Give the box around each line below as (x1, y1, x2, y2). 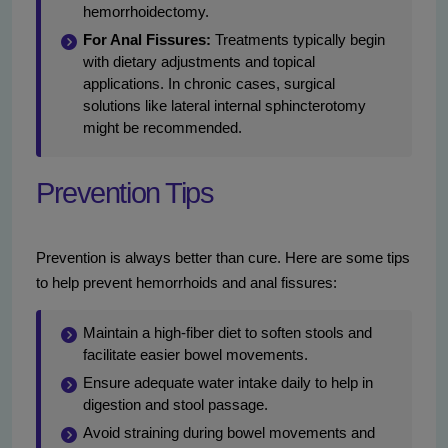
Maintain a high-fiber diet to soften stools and (83, 324, 372, 342)
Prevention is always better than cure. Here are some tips (36, 249, 410, 267)
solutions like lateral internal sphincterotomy (83, 97, 366, 115)
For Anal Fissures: (83, 31, 211, 49)
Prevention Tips (36, 177, 214, 210)
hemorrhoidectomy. (83, 3, 209, 21)
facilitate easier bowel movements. (83, 346, 308, 364)
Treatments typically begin (211, 31, 385, 49)
